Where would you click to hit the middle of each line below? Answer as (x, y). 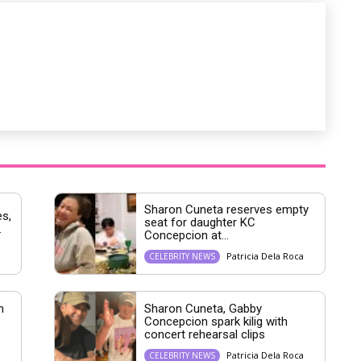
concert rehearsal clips (204, 334)
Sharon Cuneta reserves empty (226, 210)
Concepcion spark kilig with (216, 321)
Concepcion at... (186, 236)
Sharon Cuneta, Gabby (203, 308)
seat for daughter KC (199, 223)
